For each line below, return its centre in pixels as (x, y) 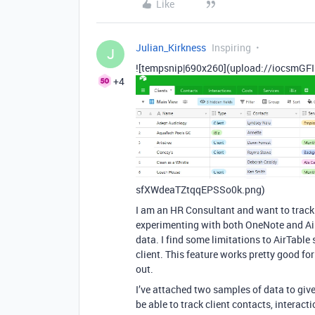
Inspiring (231, 47)
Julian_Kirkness (171, 47)
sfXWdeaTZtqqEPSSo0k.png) (200, 190)
